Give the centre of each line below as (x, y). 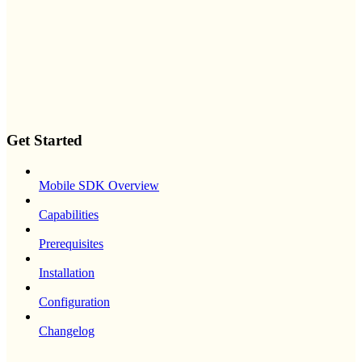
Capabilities (69, 215)
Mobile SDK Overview (99, 186)
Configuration (74, 302)
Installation (67, 273)
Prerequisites (71, 244)
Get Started (44, 140)
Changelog (67, 331)
